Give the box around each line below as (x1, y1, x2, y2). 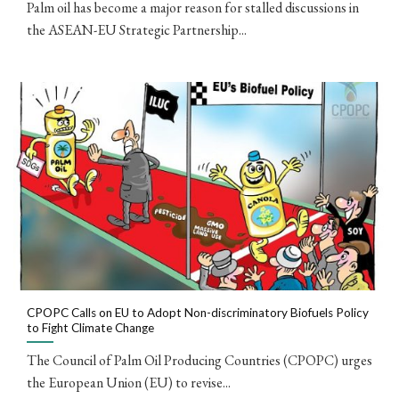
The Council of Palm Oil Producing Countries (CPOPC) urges (27, 351, 372, 370)
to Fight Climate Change (27, 320, 154, 335)
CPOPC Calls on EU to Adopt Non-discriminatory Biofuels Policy (27, 305, 369, 320)
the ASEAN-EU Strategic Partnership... (27, 20, 247, 39)
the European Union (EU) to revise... (27, 373, 231, 393)
